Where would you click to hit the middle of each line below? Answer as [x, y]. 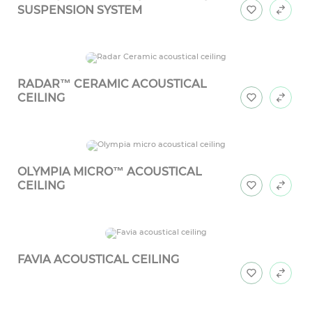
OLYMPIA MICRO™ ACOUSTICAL [110, 172]
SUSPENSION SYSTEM [80, 10]
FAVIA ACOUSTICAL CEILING [98, 260]
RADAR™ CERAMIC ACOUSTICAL [112, 84]
